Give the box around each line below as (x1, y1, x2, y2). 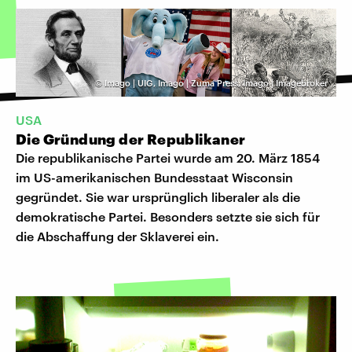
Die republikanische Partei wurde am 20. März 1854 (16, 150, 320, 166)
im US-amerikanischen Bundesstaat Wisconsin (16, 170, 293, 185)
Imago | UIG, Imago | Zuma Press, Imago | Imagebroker (104, 77, 328, 88)
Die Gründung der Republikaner (16, 130, 246, 148)
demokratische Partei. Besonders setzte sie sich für (16, 209, 320, 225)
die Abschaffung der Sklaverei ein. (16, 229, 219, 244)
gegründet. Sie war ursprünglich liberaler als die (16, 189, 300, 205)
